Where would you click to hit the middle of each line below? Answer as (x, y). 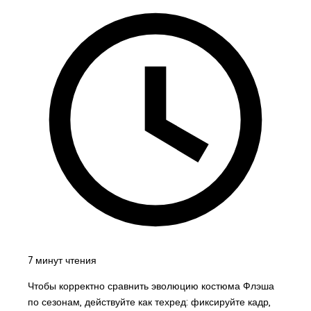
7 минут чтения (62, 260)
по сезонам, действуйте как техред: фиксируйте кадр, (149, 302)
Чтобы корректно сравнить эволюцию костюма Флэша (151, 286)
